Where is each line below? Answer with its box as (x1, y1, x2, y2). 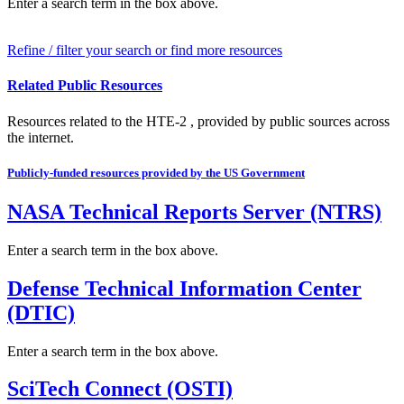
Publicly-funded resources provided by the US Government (7, 165, 305, 179)
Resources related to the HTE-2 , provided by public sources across (7, 113, 390, 129)
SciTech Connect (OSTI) (7, 377, 233, 401)
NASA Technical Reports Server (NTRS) (7, 199, 381, 224)
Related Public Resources (7, 78, 162, 94)
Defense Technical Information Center (7, 276, 362, 300)
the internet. (7, 129, 74, 145)
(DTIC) (7, 300, 75, 325)
